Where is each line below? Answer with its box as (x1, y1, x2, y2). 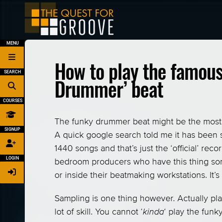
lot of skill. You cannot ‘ (55, 206, 143, 217)
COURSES (2, 98, 22, 103)
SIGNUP (4, 127, 20, 132)
